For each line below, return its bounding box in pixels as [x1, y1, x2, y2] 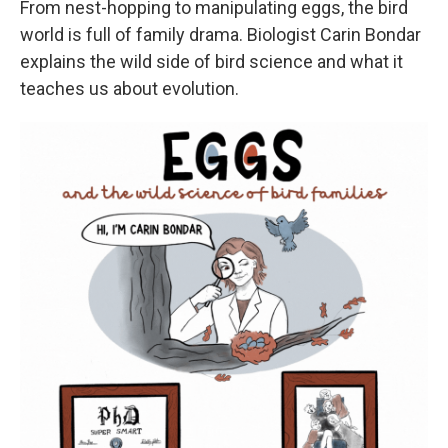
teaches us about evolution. [20, 78, 239, 99]
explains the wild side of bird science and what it [20, 51, 403, 72]
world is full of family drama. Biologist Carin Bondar [20, 24, 421, 45]
